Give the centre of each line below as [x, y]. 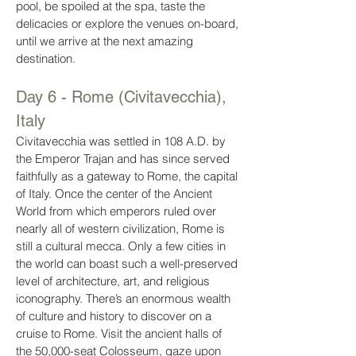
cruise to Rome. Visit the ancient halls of [119, 333]
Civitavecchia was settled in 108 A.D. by [121, 141]
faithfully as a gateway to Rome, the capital [127, 176]
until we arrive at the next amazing [104, 41]
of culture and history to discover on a [114, 316]
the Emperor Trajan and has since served [123, 159]
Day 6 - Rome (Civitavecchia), [121, 97]
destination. [47, 58]
